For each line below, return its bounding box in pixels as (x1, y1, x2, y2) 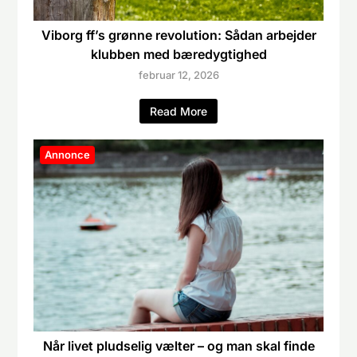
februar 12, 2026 (138, 68, 219, 81)
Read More (150, 104, 207, 118)
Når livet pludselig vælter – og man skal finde (42, 338, 315, 355)
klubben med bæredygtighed (90, 45, 267, 62)
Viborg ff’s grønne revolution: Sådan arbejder (41, 26, 316, 43)
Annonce (45, 147, 91, 161)
